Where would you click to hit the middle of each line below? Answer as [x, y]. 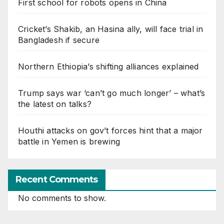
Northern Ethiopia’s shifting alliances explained [108, 67]
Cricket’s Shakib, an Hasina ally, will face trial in [111, 29]
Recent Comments [57, 179]
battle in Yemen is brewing [69, 142]
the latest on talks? [55, 104]
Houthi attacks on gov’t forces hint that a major [110, 131]
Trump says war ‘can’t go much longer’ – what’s [112, 93]
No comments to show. [62, 198]
